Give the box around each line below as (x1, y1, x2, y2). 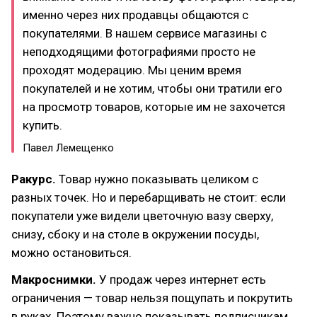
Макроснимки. (11, 272, 96, 287)
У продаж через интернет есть (96, 272, 266, 287)
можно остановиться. (11, 246, 132, 260)
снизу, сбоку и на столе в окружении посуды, (11, 227, 259, 241)
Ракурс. (11, 172, 56, 186)
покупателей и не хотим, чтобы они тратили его (23, 81, 282, 96)
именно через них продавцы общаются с (23, 8, 248, 22)
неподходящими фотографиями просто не (23, 45, 255, 59)
